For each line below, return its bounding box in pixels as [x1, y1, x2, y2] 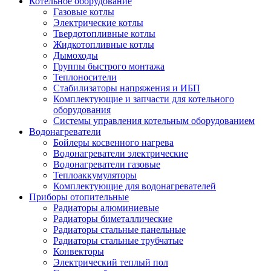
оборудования [53, 104, 111, 115]
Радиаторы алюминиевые [53, 202, 159, 213]
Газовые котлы [53, 6, 114, 17]
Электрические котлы [53, 17, 143, 28]
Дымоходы [53, 50, 98, 60]
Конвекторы [53, 246, 104, 256]
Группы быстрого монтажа [53, 60, 165, 71]
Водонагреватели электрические [53, 148, 188, 158]
